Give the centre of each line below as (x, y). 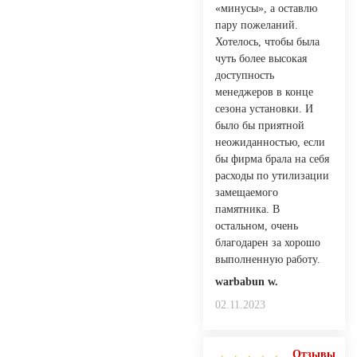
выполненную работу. (268, 259)
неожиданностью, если (270, 142)
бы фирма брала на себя (272, 159)
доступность (245, 75)
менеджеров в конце (264, 92)
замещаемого (247, 192)
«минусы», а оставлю (266, 8)
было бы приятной (260, 125)
